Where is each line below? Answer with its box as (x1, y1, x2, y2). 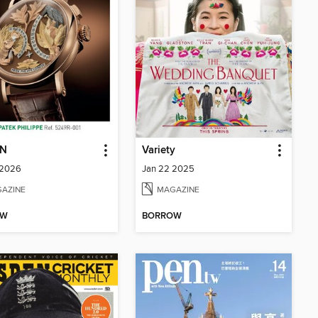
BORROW (142, 209, 182, 222)
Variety (142, 144, 175, 158)
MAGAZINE (157, 184, 199, 195)
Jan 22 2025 (142, 163, 194, 175)
